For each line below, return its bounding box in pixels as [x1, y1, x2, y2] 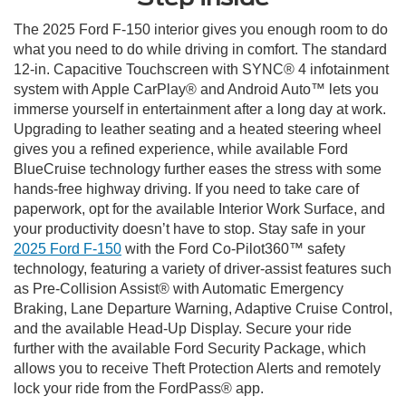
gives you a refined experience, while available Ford [14, 141, 348, 158]
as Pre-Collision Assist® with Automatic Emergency [14, 281, 343, 297]
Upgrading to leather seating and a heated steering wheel [14, 121, 382, 138]
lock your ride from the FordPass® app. [14, 381, 264, 397]
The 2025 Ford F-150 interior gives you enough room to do [14, 22, 388, 38]
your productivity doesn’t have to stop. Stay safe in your [14, 221, 365, 237]
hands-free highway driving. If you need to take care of [14, 181, 359, 198]
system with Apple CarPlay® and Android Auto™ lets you [14, 82, 379, 98]
